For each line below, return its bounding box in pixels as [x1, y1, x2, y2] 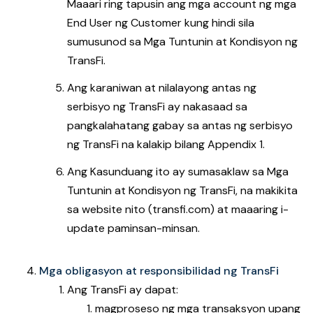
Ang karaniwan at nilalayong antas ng [67, 80, 256, 95]
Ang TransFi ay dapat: [67, 282, 178, 297]
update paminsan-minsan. [67, 221, 200, 235]
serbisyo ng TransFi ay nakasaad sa [67, 99, 247, 114]
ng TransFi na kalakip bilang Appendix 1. [67, 137, 265, 152]
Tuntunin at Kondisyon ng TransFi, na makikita [67, 183, 298, 198]
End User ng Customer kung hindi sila [67, 15, 254, 30]
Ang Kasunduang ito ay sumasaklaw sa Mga [67, 164, 289, 179]
